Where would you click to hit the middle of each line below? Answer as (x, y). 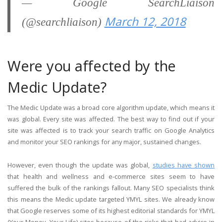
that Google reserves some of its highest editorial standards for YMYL (111, 210)
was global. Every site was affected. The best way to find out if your (111, 119)
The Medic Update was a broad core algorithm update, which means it (111, 108)
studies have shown (184, 165)
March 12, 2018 (145, 21)
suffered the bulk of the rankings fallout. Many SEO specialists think (111, 188)
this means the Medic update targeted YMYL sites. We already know (111, 199)
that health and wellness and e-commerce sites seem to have (111, 176)
